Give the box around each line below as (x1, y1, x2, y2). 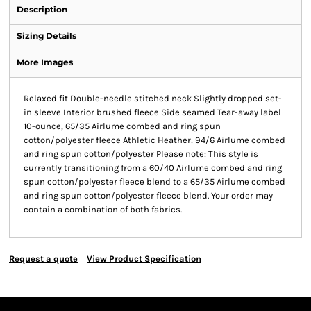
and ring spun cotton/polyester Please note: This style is (24, 149, 258, 159)
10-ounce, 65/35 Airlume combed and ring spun (24, 121, 221, 131)
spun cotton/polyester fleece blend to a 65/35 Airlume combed (24, 176, 285, 187)
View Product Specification (87, 253, 201, 264)
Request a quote (9, 253, 78, 264)
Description (17, 4, 67, 15)
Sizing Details (17, 31, 76, 41)
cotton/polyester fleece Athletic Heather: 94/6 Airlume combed (24, 135, 285, 145)
